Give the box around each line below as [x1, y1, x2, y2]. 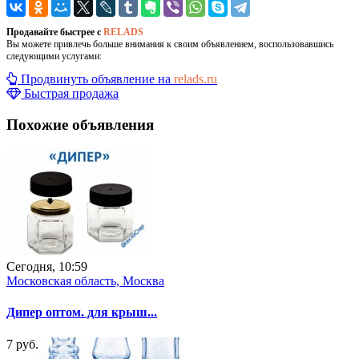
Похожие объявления [6, 115, 154, 133]
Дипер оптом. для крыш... [6, 305, 157, 320]
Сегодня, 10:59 [6, 260, 87, 274]
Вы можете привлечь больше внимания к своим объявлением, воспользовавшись [6, 38, 333, 50]
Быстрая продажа [24, 86, 119, 100]
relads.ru [174, 71, 217, 86]
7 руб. [6, 337, 38, 351]
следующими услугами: [6, 50, 102, 62]
